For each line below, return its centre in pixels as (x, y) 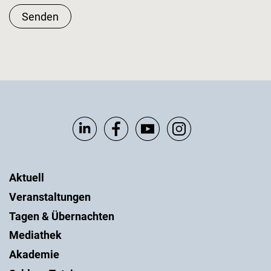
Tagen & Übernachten (62, 216)
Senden (40, 16)
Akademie (34, 255)
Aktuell (27, 177)
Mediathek (35, 235)
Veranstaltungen (50, 197)
